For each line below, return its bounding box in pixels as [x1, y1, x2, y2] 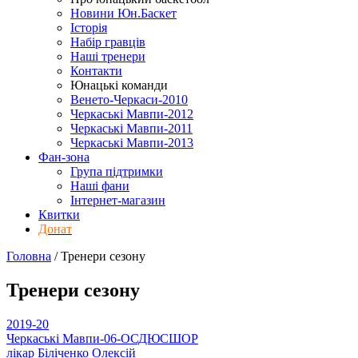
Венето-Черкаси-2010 [70, 93, 188, 106]
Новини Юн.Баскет [70, 6, 177, 20]
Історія [70, 21, 107, 34]
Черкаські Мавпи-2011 [70, 121, 193, 135]
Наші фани [70, 179, 129, 193]
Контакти [70, 64, 122, 78]
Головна [6, 249, 51, 263]
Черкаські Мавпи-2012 [70, 107, 193, 121]
